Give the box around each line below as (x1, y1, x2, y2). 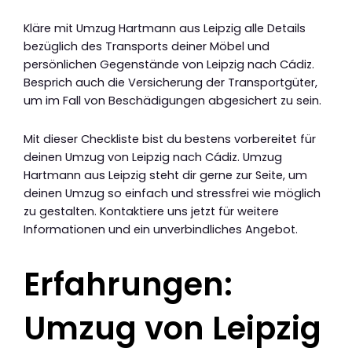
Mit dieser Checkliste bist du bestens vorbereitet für (24, 131, 316, 148)
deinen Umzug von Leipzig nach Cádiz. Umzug (24, 149, 282, 166)
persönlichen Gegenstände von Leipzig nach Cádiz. (24, 57, 314, 73)
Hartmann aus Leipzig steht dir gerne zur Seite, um (24, 167, 307, 184)
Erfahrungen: (24, 262, 233, 307)
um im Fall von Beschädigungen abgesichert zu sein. (24, 93, 321, 109)
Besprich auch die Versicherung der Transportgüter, (24, 75, 317, 91)
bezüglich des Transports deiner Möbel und (24, 38, 269, 55)
